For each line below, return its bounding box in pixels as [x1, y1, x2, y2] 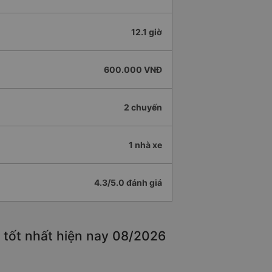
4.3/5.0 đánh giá [94, 177, 162, 188]
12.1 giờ [131, 27, 162, 38]
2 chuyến [124, 102, 162, 113]
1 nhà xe [129, 140, 162, 151]
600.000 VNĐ [104, 64, 162, 75]
